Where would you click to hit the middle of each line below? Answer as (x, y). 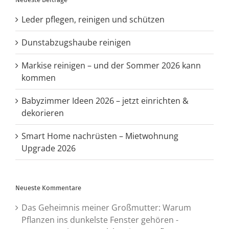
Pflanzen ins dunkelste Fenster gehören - (100, 220)
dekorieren (43, 113)
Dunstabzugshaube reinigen (76, 43)
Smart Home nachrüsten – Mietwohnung (100, 136)
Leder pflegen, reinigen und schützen (93, 20)
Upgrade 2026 (49, 148)
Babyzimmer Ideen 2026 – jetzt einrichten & (105, 101)
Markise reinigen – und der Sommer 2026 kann (111, 66)
